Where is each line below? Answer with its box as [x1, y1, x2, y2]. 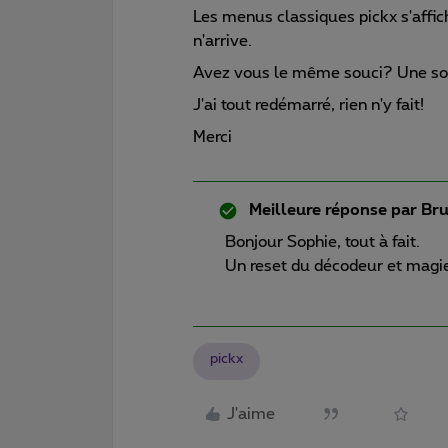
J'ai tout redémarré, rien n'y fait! [193, 96, 424, 113]
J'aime [227, 406, 275, 422]
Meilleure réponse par [249, 201, 417, 218]
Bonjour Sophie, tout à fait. [225, 233, 420, 250]
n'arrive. [193, 32, 252, 49]
